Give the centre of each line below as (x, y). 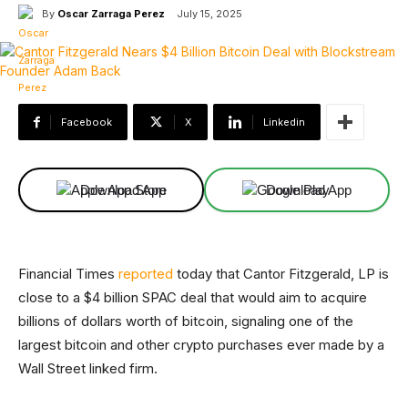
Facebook (87, 122)
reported (146, 274)
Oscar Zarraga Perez (111, 13)
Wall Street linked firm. (88, 368)
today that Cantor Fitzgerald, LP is (281, 274)
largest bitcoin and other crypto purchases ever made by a (201, 345)
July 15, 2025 (209, 14)
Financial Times (68, 274)
